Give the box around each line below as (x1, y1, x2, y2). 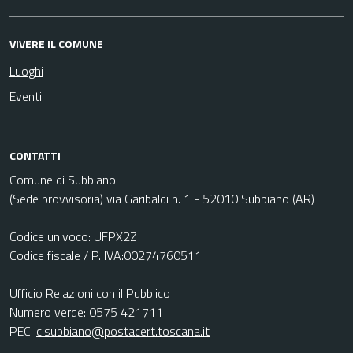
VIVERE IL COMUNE (9, 35, 103, 52)
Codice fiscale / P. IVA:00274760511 (9, 246, 202, 265)
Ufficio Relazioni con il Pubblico (9, 284, 170, 303)
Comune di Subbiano (9, 170, 116, 189)
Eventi (9, 87, 42, 106)
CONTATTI (9, 147, 61, 164)
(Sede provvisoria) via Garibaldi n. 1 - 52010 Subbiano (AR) (9, 189, 314, 208)
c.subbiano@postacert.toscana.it (36, 321, 210, 340)
